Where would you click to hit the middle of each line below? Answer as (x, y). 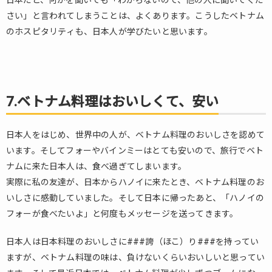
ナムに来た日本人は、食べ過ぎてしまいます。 (97, 166)
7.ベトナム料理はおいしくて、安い (113, 102)
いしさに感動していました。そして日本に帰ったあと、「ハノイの (135, 198)
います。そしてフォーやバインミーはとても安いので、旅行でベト (135, 151)
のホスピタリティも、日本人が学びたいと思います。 (109, 32)
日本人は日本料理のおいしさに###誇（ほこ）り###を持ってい (133, 242)
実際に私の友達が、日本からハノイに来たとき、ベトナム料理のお (135, 182)
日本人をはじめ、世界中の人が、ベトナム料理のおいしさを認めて (135, 135)
